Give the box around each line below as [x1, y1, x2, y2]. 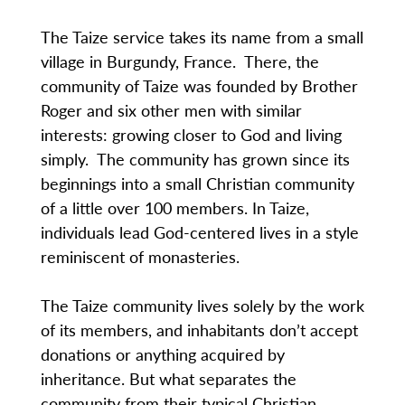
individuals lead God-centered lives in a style [40, 221, 359, 244]
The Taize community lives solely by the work [40, 294, 364, 317]
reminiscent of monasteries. [40, 245, 240, 268]
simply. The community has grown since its [40, 147, 350, 171]
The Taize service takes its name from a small [40, 25, 363, 49]
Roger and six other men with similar [40, 99, 302, 122]
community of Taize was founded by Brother [40, 74, 358, 98]
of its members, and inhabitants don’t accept [40, 318, 358, 342]
